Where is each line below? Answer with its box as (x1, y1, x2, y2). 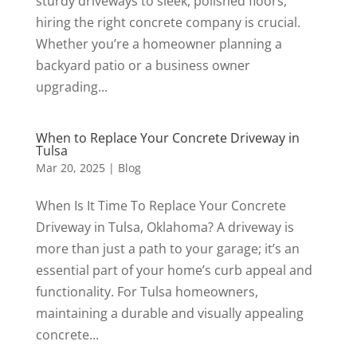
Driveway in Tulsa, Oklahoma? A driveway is (35, 218, 294, 236)
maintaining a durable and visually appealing (35, 304, 304, 322)
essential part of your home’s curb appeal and (35, 261, 312, 279)
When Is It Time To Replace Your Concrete (35, 196, 286, 214)
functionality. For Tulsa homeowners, (35, 282, 258, 300)
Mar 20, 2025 (35, 159, 105, 175)
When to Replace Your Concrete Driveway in (35, 128, 300, 147)
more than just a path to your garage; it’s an (35, 239, 300, 257)
